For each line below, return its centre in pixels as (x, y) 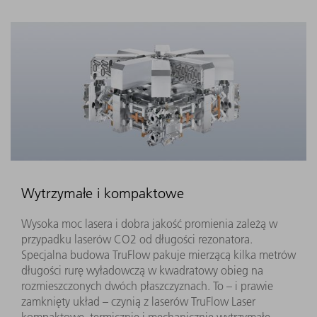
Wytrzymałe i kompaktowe (103, 193)
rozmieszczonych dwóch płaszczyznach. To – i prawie (147, 286)
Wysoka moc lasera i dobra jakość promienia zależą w (149, 223)
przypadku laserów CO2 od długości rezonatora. (137, 239)
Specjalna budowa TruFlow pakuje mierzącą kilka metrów (158, 254)
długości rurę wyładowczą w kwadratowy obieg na (142, 270)
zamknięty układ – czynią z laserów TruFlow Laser (138, 301)
